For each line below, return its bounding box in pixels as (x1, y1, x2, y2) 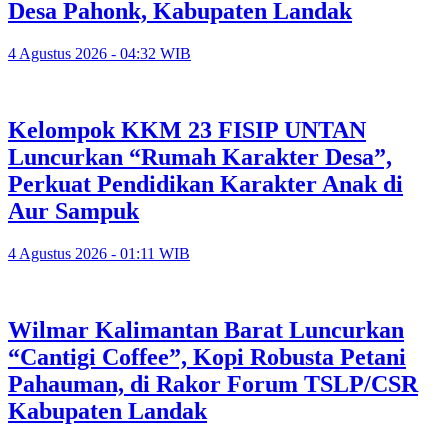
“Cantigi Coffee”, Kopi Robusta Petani (8, 343, 406, 370)
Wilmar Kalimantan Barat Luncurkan (8, 316, 404, 343)
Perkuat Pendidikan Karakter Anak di (8, 170, 403, 197)
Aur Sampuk (8, 197, 139, 224)
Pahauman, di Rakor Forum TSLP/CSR (8, 370, 418, 397)
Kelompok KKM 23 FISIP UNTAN (8, 116, 366, 143)
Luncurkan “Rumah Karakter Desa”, (8, 143, 392, 170)
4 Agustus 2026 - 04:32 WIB (8, 44, 191, 62)
